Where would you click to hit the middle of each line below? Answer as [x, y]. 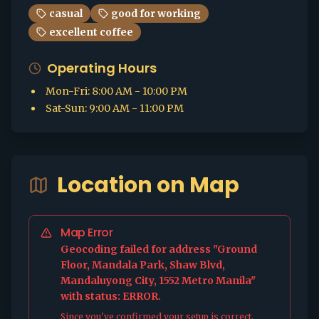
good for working [156, 14]
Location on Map [148, 185]
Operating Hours [102, 68]
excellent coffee [91, 32]
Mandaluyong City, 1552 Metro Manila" [158, 281]
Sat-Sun [65, 108]
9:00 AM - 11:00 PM [136, 108]
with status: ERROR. [111, 296]
